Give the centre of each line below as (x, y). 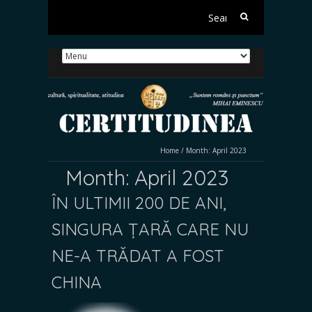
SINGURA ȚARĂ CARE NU (150, 229)
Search (243, 14)
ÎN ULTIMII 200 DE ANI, (139, 202)
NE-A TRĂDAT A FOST (138, 255)
